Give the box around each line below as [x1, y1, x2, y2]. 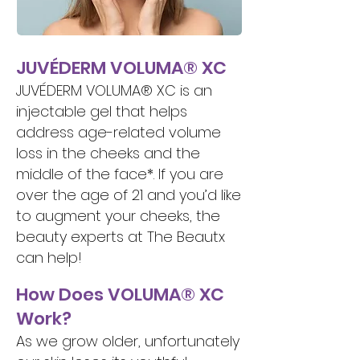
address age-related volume [16, 122, 221, 142]
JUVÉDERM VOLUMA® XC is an [16, 80, 212, 100]
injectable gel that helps [16, 101, 187, 121]
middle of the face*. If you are [16, 164, 223, 184]
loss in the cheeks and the [16, 143, 200, 163]
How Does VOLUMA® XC [16, 282, 224, 307]
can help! [16, 247, 82, 268]
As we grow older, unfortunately [16, 331, 239, 351]
